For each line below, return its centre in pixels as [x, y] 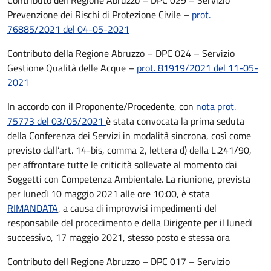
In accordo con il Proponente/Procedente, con [102, 106]
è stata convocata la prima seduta [175, 121]
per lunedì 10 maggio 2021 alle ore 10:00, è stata [109, 194]
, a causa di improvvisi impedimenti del [137, 208]
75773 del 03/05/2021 [57, 121]
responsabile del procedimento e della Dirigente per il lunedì [130, 223]
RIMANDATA [33, 208]
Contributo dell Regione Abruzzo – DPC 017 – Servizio [119, 261]
